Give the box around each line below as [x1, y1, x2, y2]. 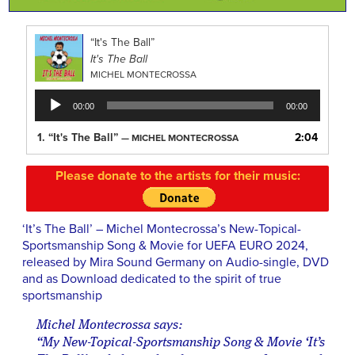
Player [34, 107, 65, 121]
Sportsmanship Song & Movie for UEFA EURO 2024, [22, 238, 308, 254]
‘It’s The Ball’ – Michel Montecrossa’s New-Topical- [22, 221, 301, 238]
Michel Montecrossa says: [36, 319, 183, 333]
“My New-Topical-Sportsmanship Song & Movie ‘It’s [36, 336, 325, 350]
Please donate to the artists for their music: [55, 167, 300, 184]
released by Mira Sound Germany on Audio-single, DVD [22, 254, 329, 271]
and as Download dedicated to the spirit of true [22, 271, 281, 288]
